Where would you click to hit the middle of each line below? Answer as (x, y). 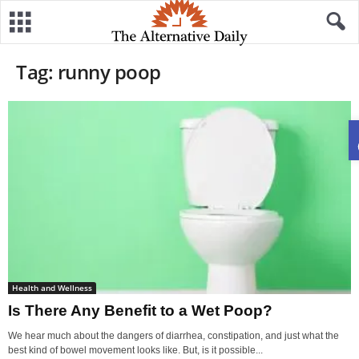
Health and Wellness (52, 287)
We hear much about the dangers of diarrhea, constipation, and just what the (173, 335)
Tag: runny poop (89, 72)
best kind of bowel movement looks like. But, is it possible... (135, 350)
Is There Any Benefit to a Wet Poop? (140, 310)
